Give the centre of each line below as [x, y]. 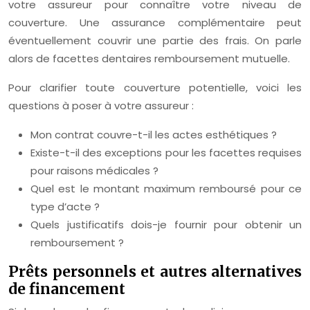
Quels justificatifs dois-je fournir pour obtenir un [166, 225]
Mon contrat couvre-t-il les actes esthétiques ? [154, 135]
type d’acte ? [65, 207]
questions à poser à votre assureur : [101, 106]
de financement [67, 289]
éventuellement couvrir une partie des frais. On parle [155, 40]
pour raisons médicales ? [94, 171]
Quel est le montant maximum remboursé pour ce [166, 189]
